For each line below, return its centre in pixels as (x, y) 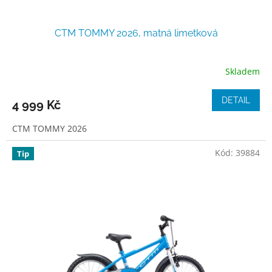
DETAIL (236, 100)
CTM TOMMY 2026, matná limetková (136, 33)
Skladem (243, 72)
